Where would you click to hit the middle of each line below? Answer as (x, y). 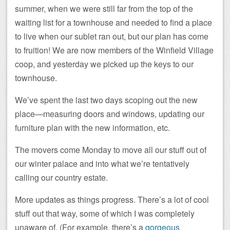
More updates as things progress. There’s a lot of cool (112, 199)
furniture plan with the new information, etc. (92, 127)
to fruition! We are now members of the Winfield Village (114, 50)
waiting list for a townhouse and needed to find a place (113, 22)
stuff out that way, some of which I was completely (105, 213)
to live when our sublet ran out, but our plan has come (112, 36)
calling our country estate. (61, 177)
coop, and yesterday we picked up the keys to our (104, 64)
